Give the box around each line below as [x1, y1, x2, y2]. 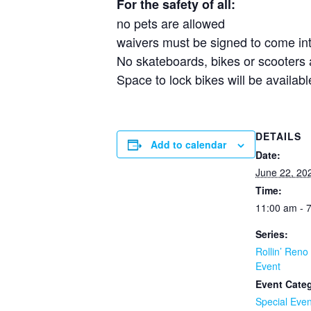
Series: [255, 227, 288, 242]
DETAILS [255, 129, 301, 144]
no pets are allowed [117, 14, 232, 33]
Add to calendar [151, 137, 226, 152]
